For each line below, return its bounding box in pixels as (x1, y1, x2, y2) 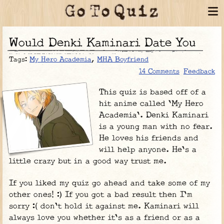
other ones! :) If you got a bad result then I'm (9, 190, 193, 199)
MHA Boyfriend (97, 56, 149, 63)
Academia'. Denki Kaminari (99, 111, 209, 120)
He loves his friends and (99, 134, 199, 143)
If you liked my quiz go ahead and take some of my (9, 179, 210, 188)
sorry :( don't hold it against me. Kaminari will (9, 202, 199, 211)
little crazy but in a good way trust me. (9, 157, 167, 166)
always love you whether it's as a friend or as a (9, 213, 200, 222)
